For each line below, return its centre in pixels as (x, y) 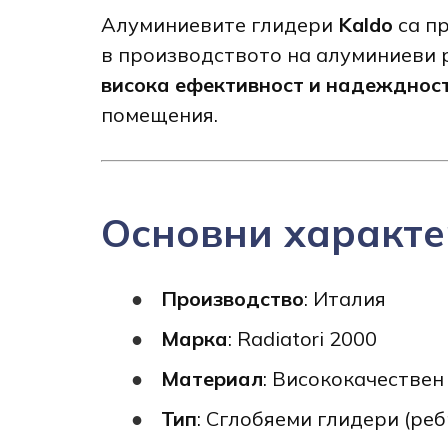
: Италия (344, 298)
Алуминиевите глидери (219, 25)
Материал (211, 378)
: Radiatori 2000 (302, 338)
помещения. (159, 115)
